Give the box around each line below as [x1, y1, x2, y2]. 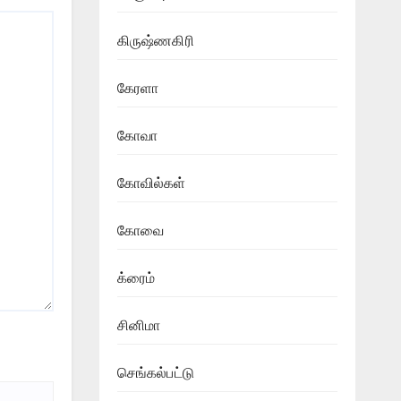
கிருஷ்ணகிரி [116, 31, 194, 49]
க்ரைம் [116, 269, 156, 286]
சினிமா [116, 316, 161, 334]
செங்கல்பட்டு [116, 363, 194, 381]
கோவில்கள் [116, 174, 186, 192]
